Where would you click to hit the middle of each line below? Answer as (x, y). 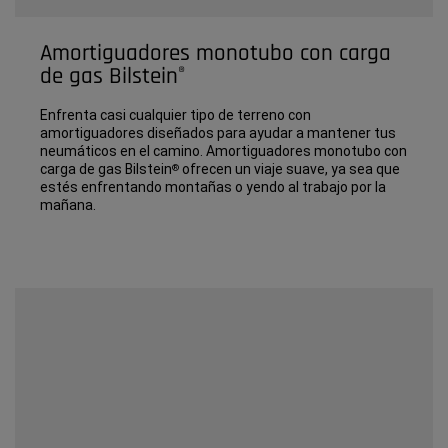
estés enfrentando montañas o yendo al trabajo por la (213, 186)
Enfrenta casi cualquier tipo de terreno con (175, 114)
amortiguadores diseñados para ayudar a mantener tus (218, 132)
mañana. (68, 204)
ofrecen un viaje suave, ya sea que (289, 168)
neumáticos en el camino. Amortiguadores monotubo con (223, 150)
